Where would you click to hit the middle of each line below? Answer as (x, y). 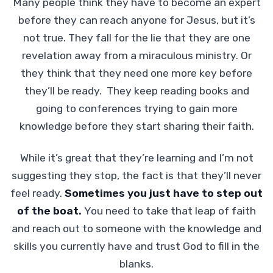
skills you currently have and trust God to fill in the (136, 246)
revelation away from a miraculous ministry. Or (136, 55)
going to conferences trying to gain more (136, 108)
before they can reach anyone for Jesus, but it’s (136, 20)
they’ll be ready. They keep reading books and (136, 90)
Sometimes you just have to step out (164, 193)
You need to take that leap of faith (170, 211)
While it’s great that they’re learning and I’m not (136, 158)
